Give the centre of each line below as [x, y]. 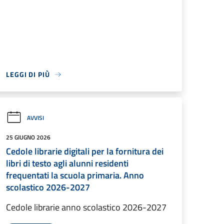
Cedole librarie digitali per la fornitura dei [85, 151]
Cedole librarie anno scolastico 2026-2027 [86, 207]
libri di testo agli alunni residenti [67, 163]
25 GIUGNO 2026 [28, 137]
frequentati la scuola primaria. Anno [75, 175]
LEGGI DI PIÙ [28, 74]
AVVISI [35, 117]
